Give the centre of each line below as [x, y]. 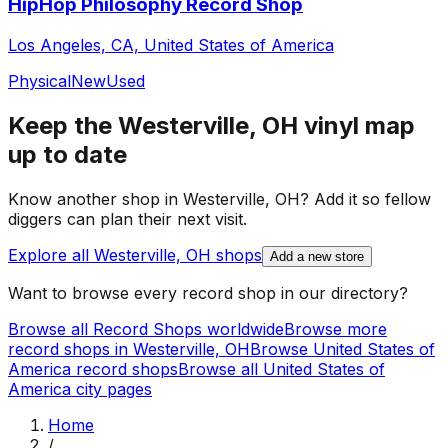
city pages [111, 388]
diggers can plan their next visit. [127, 218]
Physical [39, 80]
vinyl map [356, 125]
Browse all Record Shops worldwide [146, 328]
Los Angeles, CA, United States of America [171, 44]
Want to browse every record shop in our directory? [208, 292]
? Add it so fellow [365, 198]
